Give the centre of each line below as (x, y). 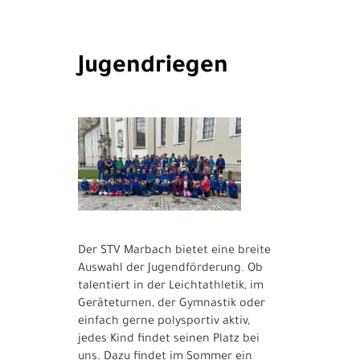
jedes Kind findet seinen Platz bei (169, 340)
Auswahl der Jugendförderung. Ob (171, 269)
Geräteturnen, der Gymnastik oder (172, 304)
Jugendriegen (153, 67)
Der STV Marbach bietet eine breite (175, 251)
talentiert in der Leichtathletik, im (171, 286)
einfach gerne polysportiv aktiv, (164, 322)
